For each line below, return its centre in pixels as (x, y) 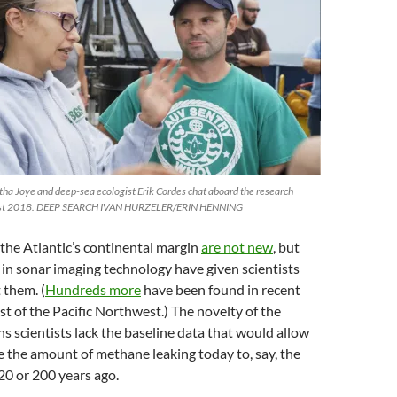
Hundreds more (93, 289)
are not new (237, 247)
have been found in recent (221, 289)
